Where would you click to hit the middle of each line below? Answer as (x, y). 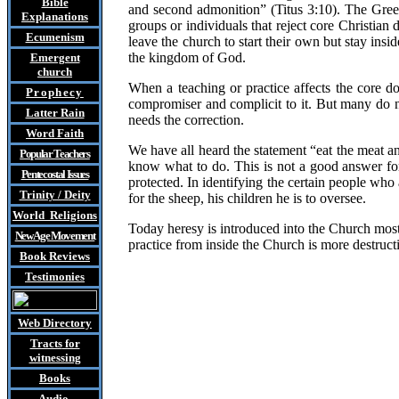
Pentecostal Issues (55, 174)
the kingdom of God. (187, 57)
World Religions (55, 215)
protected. (156, 182)
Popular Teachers (55, 154)
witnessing (55, 358)
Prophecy (55, 92)
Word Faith (55, 133)
